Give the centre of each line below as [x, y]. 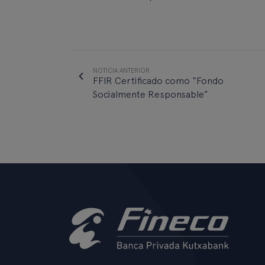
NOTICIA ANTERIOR [121, 71]
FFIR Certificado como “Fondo [158, 81]
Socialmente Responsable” [151, 95]
